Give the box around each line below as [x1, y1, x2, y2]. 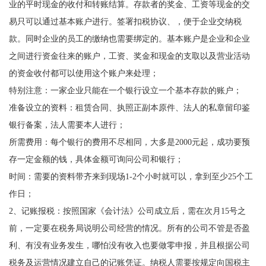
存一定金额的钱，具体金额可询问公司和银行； [8, 154, 192, 164]
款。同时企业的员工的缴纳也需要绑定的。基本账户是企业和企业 [8, 33, 250, 43]
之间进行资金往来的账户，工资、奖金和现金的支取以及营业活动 [8, 50, 250, 61]
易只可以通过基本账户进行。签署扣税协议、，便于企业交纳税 [8, 16, 242, 26]
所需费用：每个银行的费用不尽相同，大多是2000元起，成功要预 [8, 137, 250, 147]
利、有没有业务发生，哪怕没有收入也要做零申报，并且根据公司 [8, 240, 250, 250]
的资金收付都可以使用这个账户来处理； [8, 68, 167, 78]
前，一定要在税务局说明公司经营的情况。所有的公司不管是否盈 [8, 223, 250, 233]
